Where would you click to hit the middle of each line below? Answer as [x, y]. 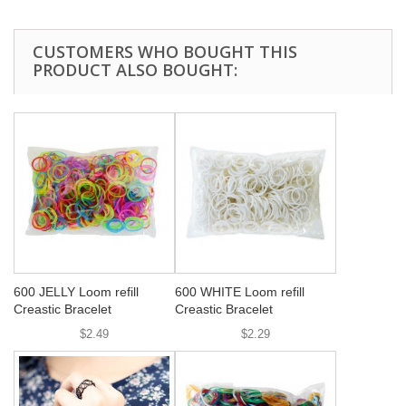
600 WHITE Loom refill [240, 292]
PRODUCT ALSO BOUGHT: [135, 70]
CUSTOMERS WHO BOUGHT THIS [165, 52]
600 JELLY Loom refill [76, 292]
